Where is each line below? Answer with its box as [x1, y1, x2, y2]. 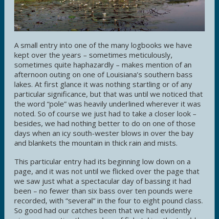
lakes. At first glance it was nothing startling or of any [14, 79, 192, 89]
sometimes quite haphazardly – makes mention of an [14, 59, 192, 69]
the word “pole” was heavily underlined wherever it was [14, 98, 201, 109]
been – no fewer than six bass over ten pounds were [14, 185, 193, 196]
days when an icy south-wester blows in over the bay [14, 128, 194, 138]
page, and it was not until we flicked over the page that [14, 166, 199, 176]
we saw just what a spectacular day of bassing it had [14, 175, 191, 186]
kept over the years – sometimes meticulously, [14, 49, 173, 60]
